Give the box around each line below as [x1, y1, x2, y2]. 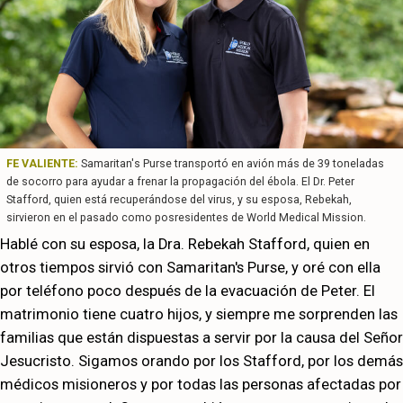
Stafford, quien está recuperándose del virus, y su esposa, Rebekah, [6, 193, 352, 207]
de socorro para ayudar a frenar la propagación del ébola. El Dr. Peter [6, 175, 354, 189]
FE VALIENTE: [6, 157, 78, 171]
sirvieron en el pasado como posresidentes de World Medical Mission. [6, 210, 366, 225]
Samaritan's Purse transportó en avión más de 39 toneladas [78, 157, 384, 171]
